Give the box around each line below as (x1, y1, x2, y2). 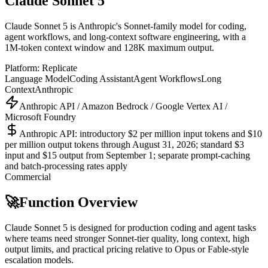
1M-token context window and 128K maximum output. (5, 42, 214, 53)
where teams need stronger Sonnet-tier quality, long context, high (5, 233, 249, 243)
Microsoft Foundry (5, 111, 76, 122)
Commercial (5, 171, 51, 182)
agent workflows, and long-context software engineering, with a (5, 31, 246, 42)
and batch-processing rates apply (5, 160, 127, 171)
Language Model (5, 73, 69, 84)
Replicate (42, 62, 77, 73)
